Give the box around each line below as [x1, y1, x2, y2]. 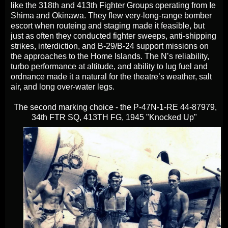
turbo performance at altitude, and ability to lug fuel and [11, 62, 208, 71]
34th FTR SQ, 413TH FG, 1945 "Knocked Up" [31, 112, 197, 122]
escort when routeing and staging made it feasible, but [11, 21, 205, 30]
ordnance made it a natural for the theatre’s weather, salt [11, 72, 212, 81]
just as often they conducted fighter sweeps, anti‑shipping [11, 31, 216, 40]
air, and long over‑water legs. [11, 82, 115, 91]
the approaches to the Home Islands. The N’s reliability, [11, 51, 209, 61]
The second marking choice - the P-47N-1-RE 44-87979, [11, 102, 217, 111]
